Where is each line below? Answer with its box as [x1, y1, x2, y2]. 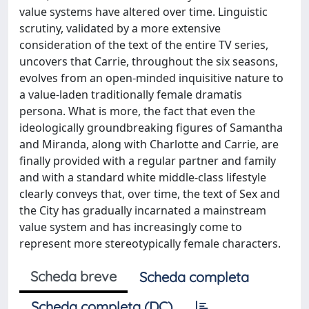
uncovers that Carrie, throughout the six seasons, [19, 54, 278, 69]
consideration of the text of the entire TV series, [19, 37, 268, 52]
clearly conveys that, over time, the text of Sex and [19, 186, 280, 201]
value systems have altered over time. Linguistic [19, 4, 268, 19]
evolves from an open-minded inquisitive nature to [19, 70, 283, 86]
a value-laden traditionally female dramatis [19, 87, 242, 102]
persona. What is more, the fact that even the [19, 103, 255, 119]
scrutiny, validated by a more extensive [19, 21, 221, 36]
